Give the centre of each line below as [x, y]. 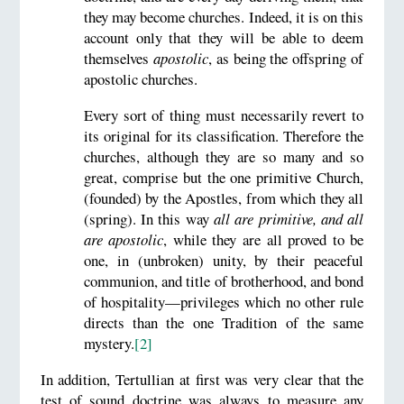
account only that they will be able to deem [224, 38]
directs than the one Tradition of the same [224, 323]
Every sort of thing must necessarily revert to [224, 115]
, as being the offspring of [286, 59]
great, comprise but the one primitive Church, [224, 178]
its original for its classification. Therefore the [224, 136]
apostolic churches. [140, 79]
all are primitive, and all [289, 219]
